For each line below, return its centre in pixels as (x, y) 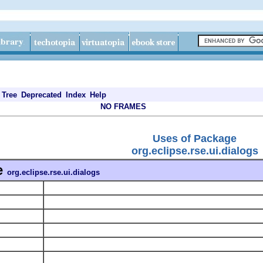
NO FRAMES (123, 107)
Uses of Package (195, 138)
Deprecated (41, 95)
